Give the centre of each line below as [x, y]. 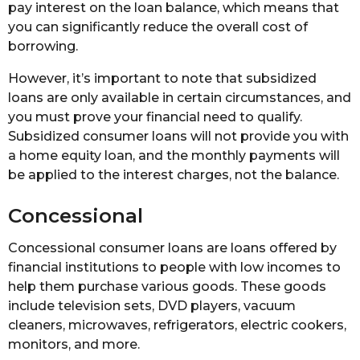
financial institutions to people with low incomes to [174, 267]
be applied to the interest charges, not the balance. [174, 175]
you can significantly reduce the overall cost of [158, 27]
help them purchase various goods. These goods [167, 286]
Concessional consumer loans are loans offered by [172, 247]
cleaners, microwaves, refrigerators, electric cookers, [177, 325]
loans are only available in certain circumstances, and [180, 98]
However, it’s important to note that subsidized [162, 79]
